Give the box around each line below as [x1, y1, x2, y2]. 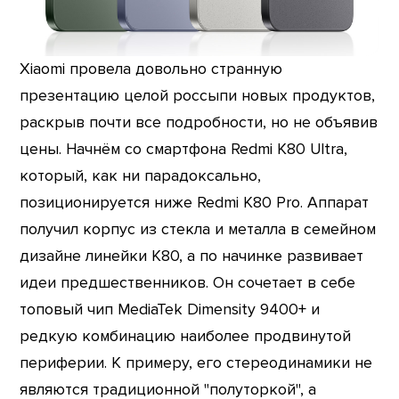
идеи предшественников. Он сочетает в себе [20, 273, 356, 293]
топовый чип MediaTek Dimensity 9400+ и [20, 300, 321, 320]
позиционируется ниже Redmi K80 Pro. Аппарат [20, 193, 370, 213]
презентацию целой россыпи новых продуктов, [20, 86, 376, 106]
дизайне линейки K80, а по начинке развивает [20, 247, 364, 266]
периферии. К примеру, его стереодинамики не [20, 354, 373, 373]
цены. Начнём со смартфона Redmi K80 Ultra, [20, 140, 348, 159]
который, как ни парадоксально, [20, 167, 262, 186]
